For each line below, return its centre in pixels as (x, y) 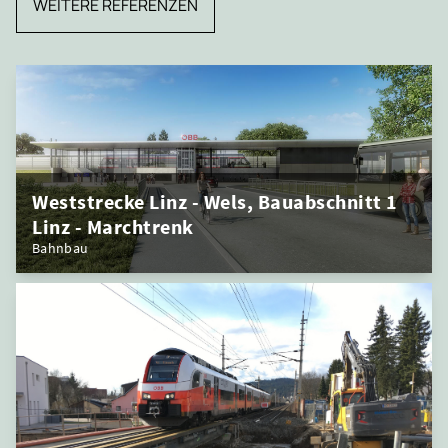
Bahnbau (60, 248)
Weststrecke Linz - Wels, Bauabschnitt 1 (215, 201)
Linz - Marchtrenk (113, 226)
